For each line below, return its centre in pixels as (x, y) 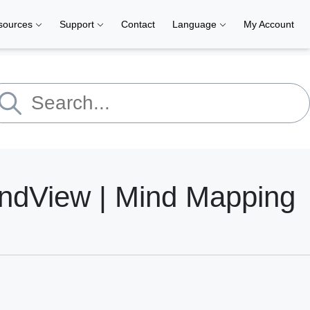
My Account (269, 24)
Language (196, 24)
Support (78, 24)
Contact (138, 24)
